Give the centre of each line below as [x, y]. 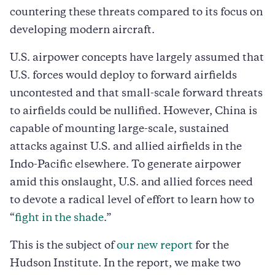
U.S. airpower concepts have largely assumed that [137, 58]
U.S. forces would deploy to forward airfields [123, 76]
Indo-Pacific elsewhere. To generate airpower [126, 165]
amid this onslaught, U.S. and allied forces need [131, 183]
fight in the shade [59, 218]
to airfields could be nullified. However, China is [134, 111]
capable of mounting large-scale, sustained [119, 129]
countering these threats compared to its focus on [136, 13]
